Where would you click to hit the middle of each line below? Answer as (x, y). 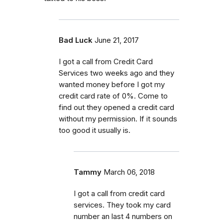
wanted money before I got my (112, 84)
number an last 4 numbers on (123, 216)
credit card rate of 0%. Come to (113, 96)
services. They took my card (122, 205)
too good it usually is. (95, 130)
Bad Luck (76, 40)
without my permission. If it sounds (118, 119)
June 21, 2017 (117, 40)
